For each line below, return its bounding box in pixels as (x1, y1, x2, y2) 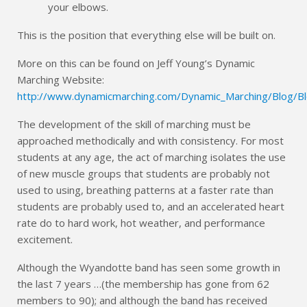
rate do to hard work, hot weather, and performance (17, 215, 265, 230)
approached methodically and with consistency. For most (17, 133, 284, 147)
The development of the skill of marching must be (17, 116, 251, 131)
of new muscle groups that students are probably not (17, 166, 270, 180)
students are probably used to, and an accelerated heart (17, 199, 284, 213)
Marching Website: (17, 72, 104, 86)
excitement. (17, 232, 73, 246)
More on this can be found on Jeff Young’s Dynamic (17, 56, 255, 70)
